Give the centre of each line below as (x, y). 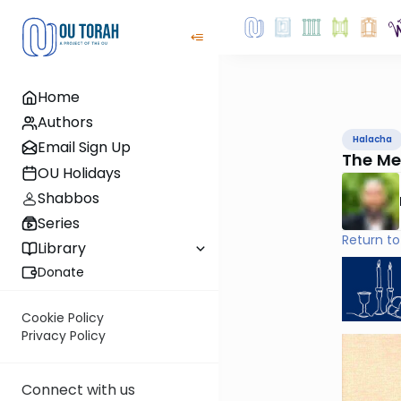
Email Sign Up (84, 148)
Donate (61, 273)
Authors (65, 123)
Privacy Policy (64, 336)
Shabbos (68, 198)
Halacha (372, 139)
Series (59, 223)
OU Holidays (79, 173)
